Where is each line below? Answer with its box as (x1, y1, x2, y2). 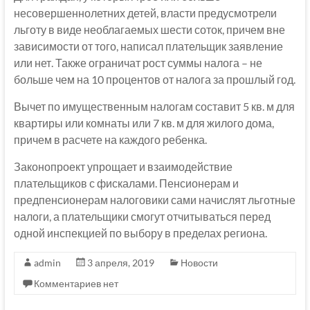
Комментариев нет (33, 277, 118, 290)
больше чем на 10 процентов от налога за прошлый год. (13, 73, 295, 86)
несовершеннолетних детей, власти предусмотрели (13, 6, 277, 20)
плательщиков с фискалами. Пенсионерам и (13, 176, 239, 190)
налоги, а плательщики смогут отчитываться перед (13, 210, 271, 224)
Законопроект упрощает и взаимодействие (13, 160, 232, 174)
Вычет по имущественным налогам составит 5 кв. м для (13, 100, 295, 113)
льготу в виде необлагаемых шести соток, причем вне (13, 23, 285, 37)
